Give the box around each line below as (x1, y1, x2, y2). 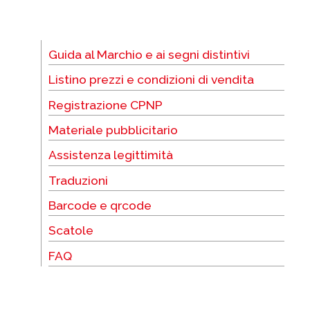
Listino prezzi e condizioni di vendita (48, 72, 254, 87)
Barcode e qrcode (48, 198, 152, 213)
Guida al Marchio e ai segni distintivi (48, 46, 250, 62)
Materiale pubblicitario (48, 122, 178, 137)
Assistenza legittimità (48, 147, 173, 163)
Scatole (48, 223, 93, 238)
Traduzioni (48, 172, 108, 188)
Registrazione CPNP (48, 97, 163, 112)
